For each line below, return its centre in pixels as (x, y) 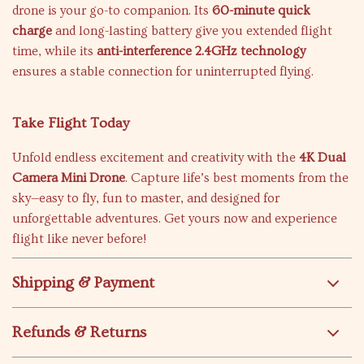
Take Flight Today (71, 123)
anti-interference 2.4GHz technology (201, 51)
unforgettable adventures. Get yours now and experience (175, 219)
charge (32, 31)
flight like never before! (79, 239)
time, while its (54, 51)
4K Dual (323, 158)
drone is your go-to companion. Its (112, 11)
